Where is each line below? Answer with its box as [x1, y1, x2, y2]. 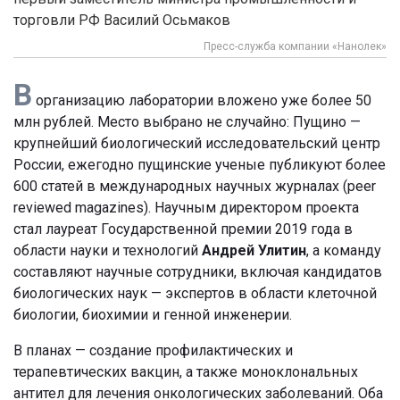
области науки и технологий [13, 241, 202, 259]
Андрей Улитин [202, 241, 306, 259]
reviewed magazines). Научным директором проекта [13, 198, 359, 216]
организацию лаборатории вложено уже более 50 [32, 91, 371, 109]
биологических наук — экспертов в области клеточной [13, 284, 377, 302]
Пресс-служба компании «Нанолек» [204, 39, 387, 53]
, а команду [306, 241, 381, 259]
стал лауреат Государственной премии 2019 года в [13, 220, 353, 237]
